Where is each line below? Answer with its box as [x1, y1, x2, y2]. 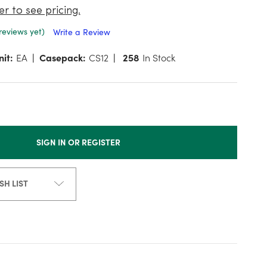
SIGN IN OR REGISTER [36, 136, 121, 148]
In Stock [142, 51, 175, 64]
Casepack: [39, 51, 86, 64]
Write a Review [52, 26, 110, 38]
